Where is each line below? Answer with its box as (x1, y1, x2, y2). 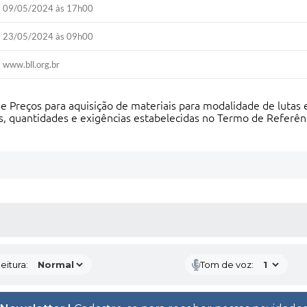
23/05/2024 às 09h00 (3, 31, 94, 42)
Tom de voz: (199, 259, 254, 270)
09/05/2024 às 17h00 (3, 3, 94, 14)
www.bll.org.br (3, 59, 60, 70)
